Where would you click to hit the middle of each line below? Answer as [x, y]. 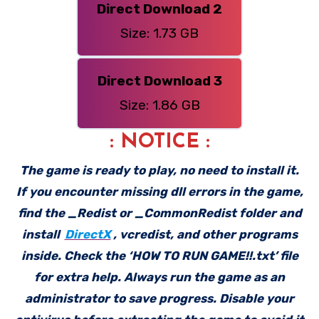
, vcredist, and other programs [205, 235]
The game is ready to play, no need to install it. [159, 171]
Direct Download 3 [159, 80]
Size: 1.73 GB [159, 33]
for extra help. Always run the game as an [159, 277]
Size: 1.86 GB [159, 105]
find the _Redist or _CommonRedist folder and [159, 213]
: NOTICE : [159, 142]
